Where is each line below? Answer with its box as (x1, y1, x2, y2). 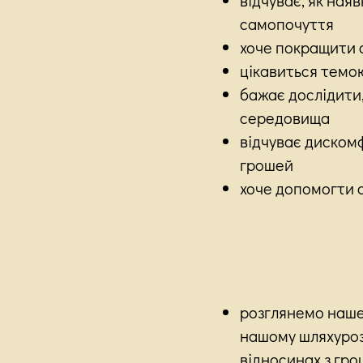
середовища (240, 106, 330, 128)
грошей (240, 153, 293, 175)
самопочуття (240, 12, 334, 34)
